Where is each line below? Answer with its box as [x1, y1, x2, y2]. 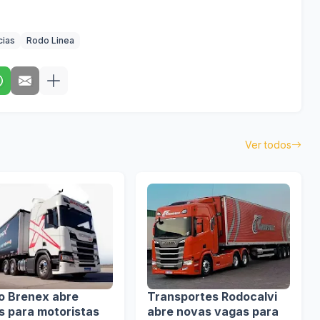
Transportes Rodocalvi [147, 289, 277, 304]
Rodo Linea [26, 35, 74, 46]
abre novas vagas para [147, 304, 279, 319]
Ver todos [245, 139, 291, 151]
